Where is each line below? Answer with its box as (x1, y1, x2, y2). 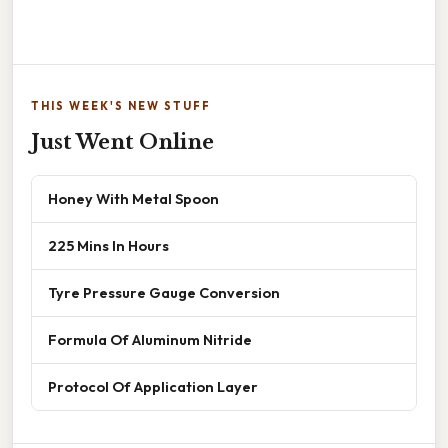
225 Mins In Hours (48, 236, 169, 256)
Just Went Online (31, 130, 214, 155)
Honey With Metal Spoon (48, 189, 219, 209)
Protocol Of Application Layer (48, 377, 258, 397)
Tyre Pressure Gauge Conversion (48, 283, 280, 303)
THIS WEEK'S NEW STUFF (31, 99, 211, 114)
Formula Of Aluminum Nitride (48, 330, 252, 350)
